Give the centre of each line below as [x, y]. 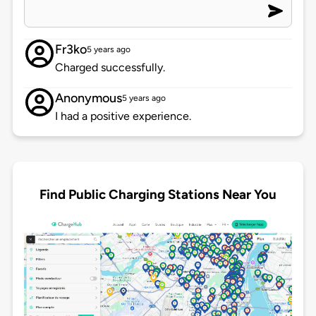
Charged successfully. [110, 68]
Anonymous [88, 98]
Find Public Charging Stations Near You [158, 194]
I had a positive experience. [123, 116]
